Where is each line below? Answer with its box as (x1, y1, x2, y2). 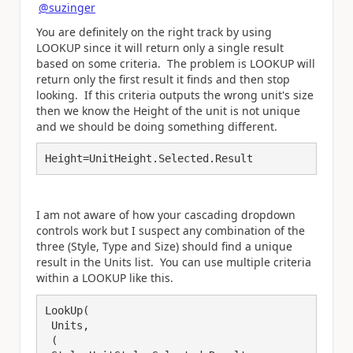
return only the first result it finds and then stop (36, 71, 290, 87)
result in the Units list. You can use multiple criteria (36, 255, 311, 269)
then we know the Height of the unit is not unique (36, 102, 300, 118)
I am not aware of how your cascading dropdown (36, 207, 295, 222)
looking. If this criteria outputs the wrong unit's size (36, 87, 314, 102)
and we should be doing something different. (36, 118, 277, 134)
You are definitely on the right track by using (36, 24, 272, 39)
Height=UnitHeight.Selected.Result (45, 152, 253, 165)
